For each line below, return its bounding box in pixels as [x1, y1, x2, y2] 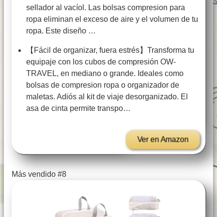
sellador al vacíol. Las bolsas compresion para [26, 3, 185, 12]
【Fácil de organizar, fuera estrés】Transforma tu [26, 46, 194, 55]
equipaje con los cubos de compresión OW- [26, 58, 176, 66]
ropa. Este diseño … [26, 27, 96, 35]
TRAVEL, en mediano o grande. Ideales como [26, 69, 184, 78]
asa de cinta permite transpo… [26, 104, 131, 113]
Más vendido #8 [12, 170, 66, 179]
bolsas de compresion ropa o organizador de [26, 81, 179, 90]
